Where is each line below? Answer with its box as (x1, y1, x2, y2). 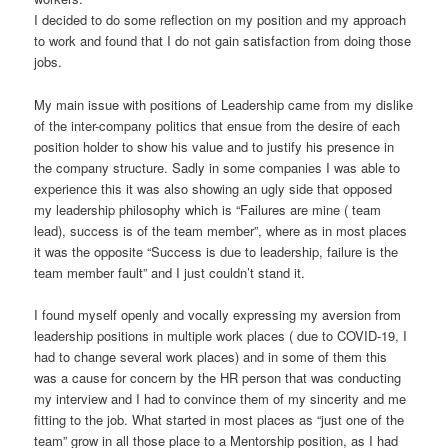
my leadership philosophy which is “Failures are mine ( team (34, 199, 382, 219)
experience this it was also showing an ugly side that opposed (34, 178, 393, 198)
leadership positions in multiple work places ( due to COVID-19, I (34, 325, 408, 345)
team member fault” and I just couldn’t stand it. (34, 262, 306, 282)
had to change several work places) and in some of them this (34, 346, 388, 366)
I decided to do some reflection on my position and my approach (34, 10, 407, 30)
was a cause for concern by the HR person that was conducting (34, 367, 402, 387)
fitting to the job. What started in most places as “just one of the (34, 409, 405, 429)
